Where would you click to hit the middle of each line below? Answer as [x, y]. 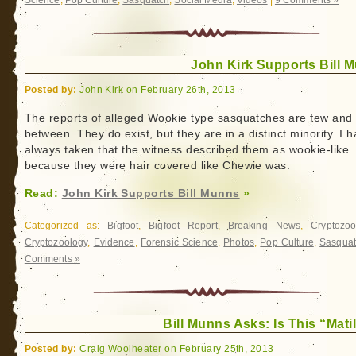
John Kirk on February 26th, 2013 [156, 89]
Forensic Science [179, 242]
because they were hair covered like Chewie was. [157, 166]
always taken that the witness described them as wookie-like [187, 150]
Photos [239, 242]
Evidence [114, 242]
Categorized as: [66, 226]
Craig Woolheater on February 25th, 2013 [175, 348]
